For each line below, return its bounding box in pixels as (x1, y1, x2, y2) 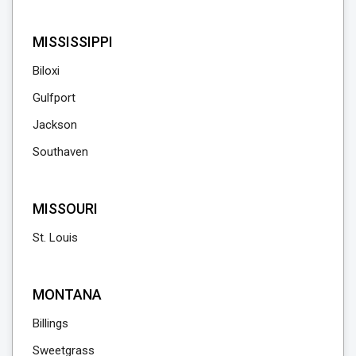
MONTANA (33, 286, 102, 304)
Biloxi (33, 64, 60, 79)
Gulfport (33, 91, 75, 106)
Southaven (33, 145, 88, 160)
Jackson (33, 118, 77, 133)
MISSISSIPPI (33, 33, 113, 51)
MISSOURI (33, 200, 98, 218)
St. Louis (33, 230, 78, 246)
